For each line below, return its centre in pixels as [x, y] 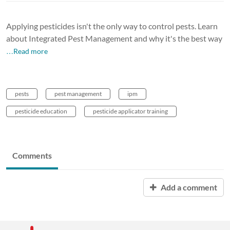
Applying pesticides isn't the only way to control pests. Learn [112, 26]
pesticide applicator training [130, 111]
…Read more [27, 51]
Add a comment [188, 187]
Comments [32, 155]
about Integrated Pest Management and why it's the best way [114, 38]
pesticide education [41, 111]
